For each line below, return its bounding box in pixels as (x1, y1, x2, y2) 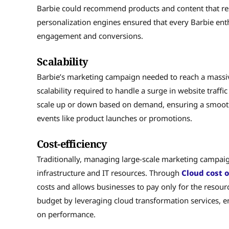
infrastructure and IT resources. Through (37, 167, 181, 178)
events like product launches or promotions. (37, 112, 192, 123)
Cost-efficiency (37, 136, 107, 151)
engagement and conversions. (37, 30, 143, 41)
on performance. (37, 209, 96, 219)
